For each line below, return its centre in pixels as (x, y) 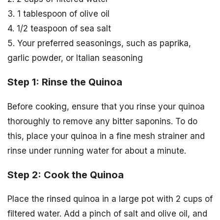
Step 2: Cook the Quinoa (66, 175)
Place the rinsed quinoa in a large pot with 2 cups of (110, 199)
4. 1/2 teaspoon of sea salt (59, 28)
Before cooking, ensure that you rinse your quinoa (106, 106)
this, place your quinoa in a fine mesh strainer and (106, 136)
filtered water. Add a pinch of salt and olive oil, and (107, 214)
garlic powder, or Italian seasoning (75, 58)
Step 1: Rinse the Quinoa (65, 82)
